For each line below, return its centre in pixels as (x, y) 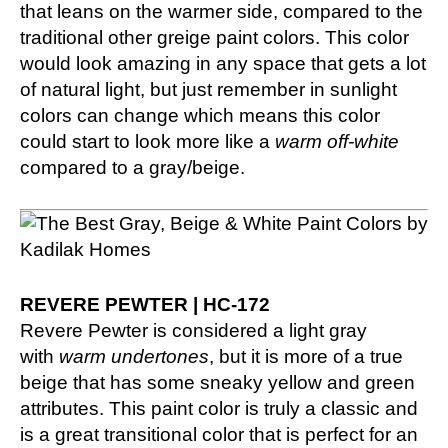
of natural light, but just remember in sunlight (208, 89)
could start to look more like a (147, 141)
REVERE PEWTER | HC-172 (145, 304)
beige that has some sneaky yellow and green (217, 382)
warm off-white (337, 141)
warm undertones (134, 356)
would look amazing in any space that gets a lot (223, 63)
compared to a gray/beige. (132, 167)
